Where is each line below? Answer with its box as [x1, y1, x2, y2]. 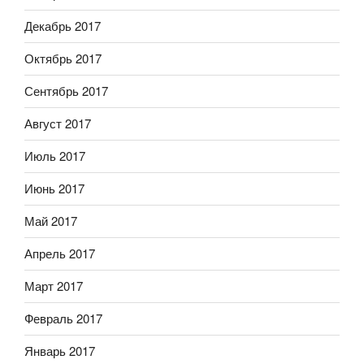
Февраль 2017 [24, 310, 102, 327]
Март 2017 [24, 277, 83, 295]
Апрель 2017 [24, 245, 95, 262]
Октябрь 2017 [24, 50, 102, 67]
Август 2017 [24, 115, 91, 132]
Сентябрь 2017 [24, 82, 108, 100]
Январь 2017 [24, 342, 95, 360]
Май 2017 [24, 212, 77, 230]
